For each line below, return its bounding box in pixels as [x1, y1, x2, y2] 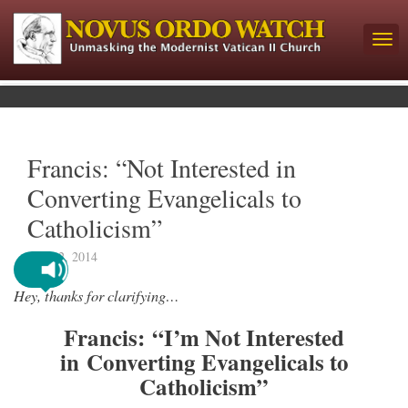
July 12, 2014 [27, 247, 97, 265]
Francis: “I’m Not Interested [64, 320, 344, 354]
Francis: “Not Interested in [27, 149, 296, 185]
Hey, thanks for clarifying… [14, 284, 179, 305]
